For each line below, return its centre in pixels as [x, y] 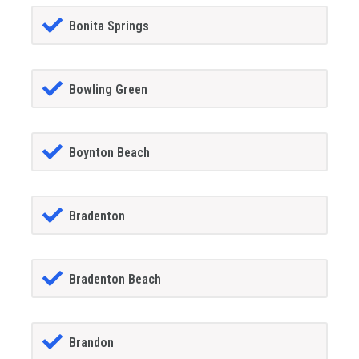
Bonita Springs [109, 26]
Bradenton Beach [115, 280]
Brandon [91, 343]
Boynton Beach [109, 153]
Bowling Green [108, 90]
